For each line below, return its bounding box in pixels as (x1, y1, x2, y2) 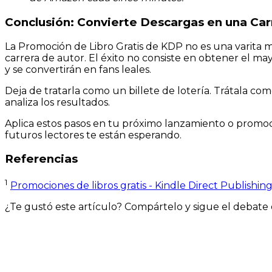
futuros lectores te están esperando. (5, 129, 182, 141)
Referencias (5, 152, 78, 166)
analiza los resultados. (5, 96, 110, 108)
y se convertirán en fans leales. (5, 63, 151, 75)
